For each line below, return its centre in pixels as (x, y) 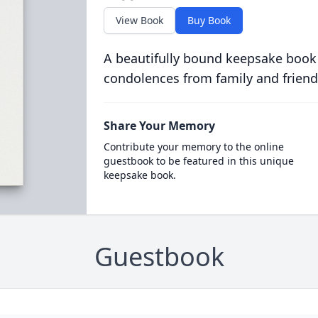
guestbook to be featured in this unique (198, 161)
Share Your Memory (159, 126)
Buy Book (209, 20)
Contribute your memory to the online (193, 147)
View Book (139, 20)
